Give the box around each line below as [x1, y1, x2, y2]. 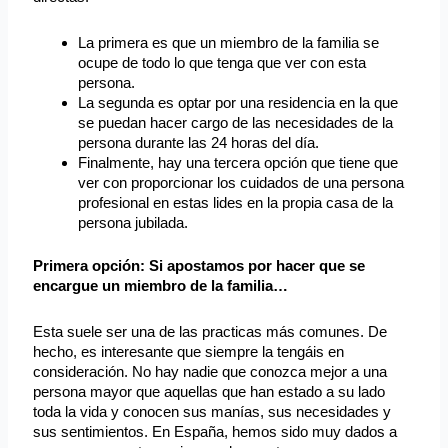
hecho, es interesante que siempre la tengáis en [33, 343, 345, 360]
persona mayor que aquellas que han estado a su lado [33, 383, 386, 400]
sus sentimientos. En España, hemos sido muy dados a [33, 423, 398, 440]
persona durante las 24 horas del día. [78, 134, 320, 152]
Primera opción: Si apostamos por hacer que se [33, 256, 366, 274]
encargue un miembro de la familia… [33, 276, 293, 294]
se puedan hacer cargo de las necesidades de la [78, 114, 394, 132]
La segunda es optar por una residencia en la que [78, 94, 399, 112]
